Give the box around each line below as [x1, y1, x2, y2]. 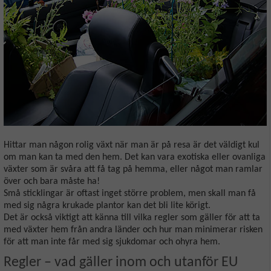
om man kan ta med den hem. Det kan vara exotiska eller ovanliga [4, 152, 266, 162]
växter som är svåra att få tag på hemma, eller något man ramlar [4, 164, 263, 174]
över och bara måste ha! [4, 176, 100, 186]
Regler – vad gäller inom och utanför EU [4, 255, 238, 270]
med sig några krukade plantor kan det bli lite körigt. [4, 200, 213, 211]
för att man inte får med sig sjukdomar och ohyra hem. [4, 237, 220, 247]
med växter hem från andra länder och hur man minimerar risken [4, 224, 263, 235]
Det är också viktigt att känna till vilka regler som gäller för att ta [4, 212, 260, 223]
